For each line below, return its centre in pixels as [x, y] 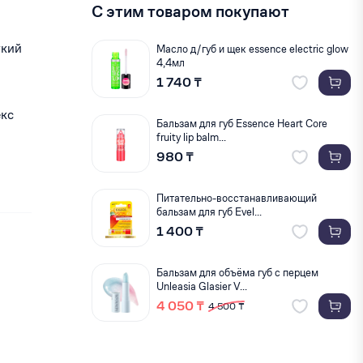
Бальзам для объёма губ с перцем [237, 273]
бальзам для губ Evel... [209, 212]
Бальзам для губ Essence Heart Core [242, 124]
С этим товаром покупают [190, 12]
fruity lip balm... [191, 137]
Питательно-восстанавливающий [237, 198]
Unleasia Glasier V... [202, 286]
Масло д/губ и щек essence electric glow [252, 49]
